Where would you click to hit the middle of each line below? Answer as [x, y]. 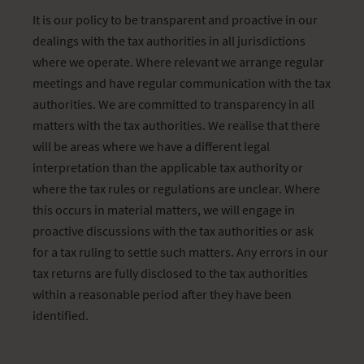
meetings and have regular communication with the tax [182, 83]
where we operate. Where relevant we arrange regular [178, 62]
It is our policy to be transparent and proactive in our [175, 19]
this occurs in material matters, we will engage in [164, 210]
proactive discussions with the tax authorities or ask [173, 231]
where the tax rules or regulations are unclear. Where [176, 188]
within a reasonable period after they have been [162, 294]
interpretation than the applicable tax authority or [168, 167]
